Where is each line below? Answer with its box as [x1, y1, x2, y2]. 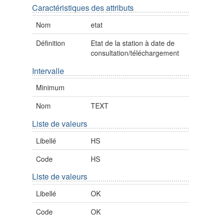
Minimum [36, 82, 65, 93]
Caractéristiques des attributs [32, 2, 134, 14]
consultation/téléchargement [91, 47, 180, 58]
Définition [36, 37, 65, 48]
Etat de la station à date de [91, 37, 175, 48]
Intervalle [32, 65, 64, 76]
